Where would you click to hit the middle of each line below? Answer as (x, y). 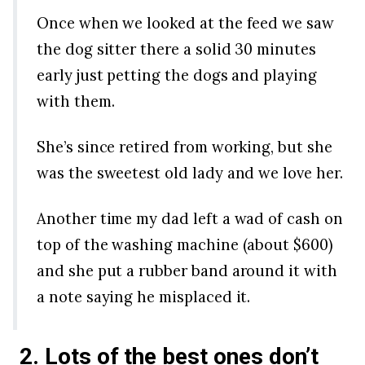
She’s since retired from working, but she (185, 147)
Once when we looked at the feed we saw (185, 23)
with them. (76, 101)
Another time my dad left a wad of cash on (190, 219)
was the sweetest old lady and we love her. (190, 173)
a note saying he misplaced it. (144, 297)
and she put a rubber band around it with (187, 271)
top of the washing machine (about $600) (185, 245)
